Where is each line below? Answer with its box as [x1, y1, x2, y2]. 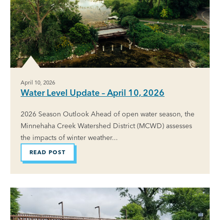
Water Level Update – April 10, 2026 [21, 87, 165, 98]
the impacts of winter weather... [21, 133, 118, 142]
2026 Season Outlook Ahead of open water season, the [21, 109, 194, 118]
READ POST [29, 148, 66, 156]
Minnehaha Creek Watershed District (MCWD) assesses [21, 121, 192, 130]
